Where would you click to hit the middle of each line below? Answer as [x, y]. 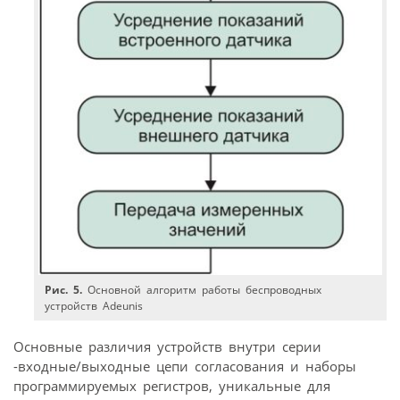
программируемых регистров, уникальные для [172, 386]
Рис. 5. [64, 289]
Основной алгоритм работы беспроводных [202, 289]
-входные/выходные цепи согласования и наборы [185, 367]
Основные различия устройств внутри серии [167, 347]
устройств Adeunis [94, 305]
